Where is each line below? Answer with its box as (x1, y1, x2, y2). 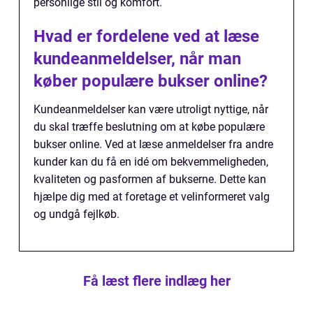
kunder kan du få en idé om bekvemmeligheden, (34, 154, 268, 168)
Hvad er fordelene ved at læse (34, 26, 259, 46)
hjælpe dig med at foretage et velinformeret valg (34, 189, 270, 203)
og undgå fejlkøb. (34, 207, 119, 221)
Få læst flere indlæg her (82, 272, 231, 289)
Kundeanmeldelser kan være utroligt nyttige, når (34, 102, 268, 116)
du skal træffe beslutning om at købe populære (34, 119, 265, 133)
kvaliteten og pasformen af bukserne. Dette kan (34, 172, 266, 186)
